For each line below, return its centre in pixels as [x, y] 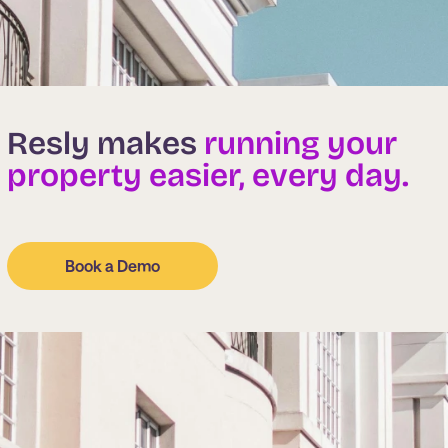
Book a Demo [112, 265]
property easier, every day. [208, 175]
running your [297, 143]
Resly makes [102, 143]
